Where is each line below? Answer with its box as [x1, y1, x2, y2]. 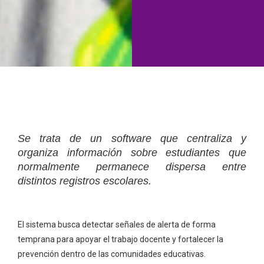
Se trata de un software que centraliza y [18, 132, 246, 144]
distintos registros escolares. [18, 174, 151, 187]
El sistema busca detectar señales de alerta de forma [18, 219, 216, 229]
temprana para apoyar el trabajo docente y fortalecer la [18, 234, 223, 244]
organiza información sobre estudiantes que [18, 146, 246, 159]
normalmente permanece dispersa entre [18, 160, 246, 173]
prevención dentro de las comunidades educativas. [18, 249, 206, 259]
